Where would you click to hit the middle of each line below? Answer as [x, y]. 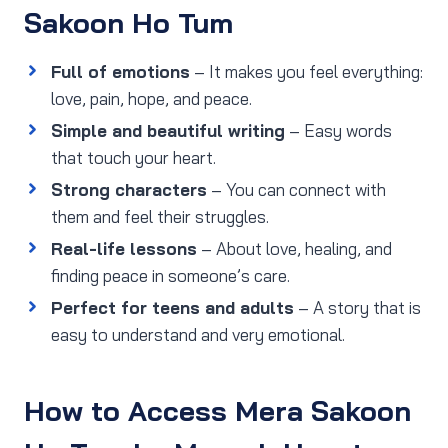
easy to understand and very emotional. [198, 335]
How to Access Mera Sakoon [217, 411]
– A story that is [357, 308]
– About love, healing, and [294, 249]
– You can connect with [296, 190]
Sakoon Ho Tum [128, 23]
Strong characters [129, 190]
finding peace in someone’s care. [170, 276]
